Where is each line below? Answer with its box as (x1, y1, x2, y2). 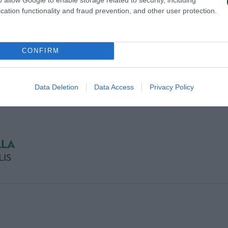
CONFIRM (21, 47, 60, 54)
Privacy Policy (149, 82, 194, 91)
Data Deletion (34, 82, 78, 91)
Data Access (94, 82, 134, 91)
